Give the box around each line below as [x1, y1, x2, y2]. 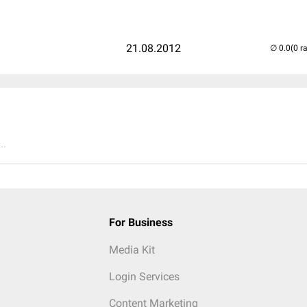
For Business [108, 216, 173, 229]
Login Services [108, 270, 180, 283]
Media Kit [108, 243, 155, 256]
